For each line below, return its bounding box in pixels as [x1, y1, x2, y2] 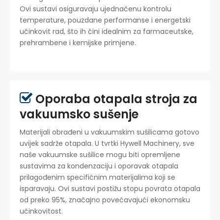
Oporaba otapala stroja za [32, 90, 197, 107]
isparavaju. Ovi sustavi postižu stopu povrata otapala [20, 183, 200, 193]
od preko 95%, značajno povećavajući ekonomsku [20, 194, 190, 205]
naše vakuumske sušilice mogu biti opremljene [20, 149, 180, 160]
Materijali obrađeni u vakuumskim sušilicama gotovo [20, 127, 199, 137]
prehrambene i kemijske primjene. [20, 37, 136, 48]
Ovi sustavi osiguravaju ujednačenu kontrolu [20, 3, 171, 14]
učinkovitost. [20, 206, 63, 216]
